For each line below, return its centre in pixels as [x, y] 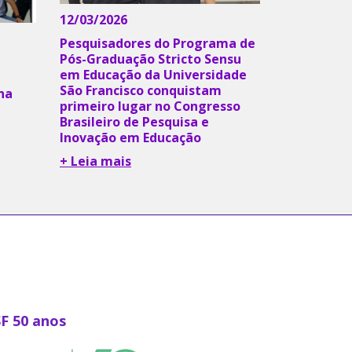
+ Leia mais [95, 161]
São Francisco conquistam [141, 91]
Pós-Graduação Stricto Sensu [150, 59]
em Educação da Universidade [153, 75]
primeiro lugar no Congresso [150, 106]
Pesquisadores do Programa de [158, 44]
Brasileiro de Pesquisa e [134, 122]
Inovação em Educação [130, 138]
